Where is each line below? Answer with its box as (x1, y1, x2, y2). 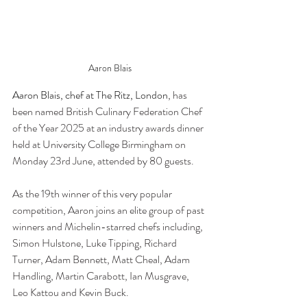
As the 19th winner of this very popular (12, 186, 174, 201)
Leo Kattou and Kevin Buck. (12, 284, 129, 300)
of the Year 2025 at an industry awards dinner (12, 120, 206, 136)
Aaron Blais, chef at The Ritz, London (12, 87, 168, 103)
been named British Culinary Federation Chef (12, 103, 204, 119)
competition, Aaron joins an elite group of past (12, 202, 206, 218)
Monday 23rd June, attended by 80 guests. (12, 153, 194, 169)
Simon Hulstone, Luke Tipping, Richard (12, 235, 179, 251)
